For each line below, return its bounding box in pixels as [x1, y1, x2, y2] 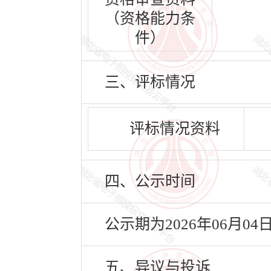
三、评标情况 [105, 74, 195, 90]
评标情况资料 [129, 120, 220, 137]
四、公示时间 [105, 173, 195, 189]
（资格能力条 [105, 10, 195, 27]
